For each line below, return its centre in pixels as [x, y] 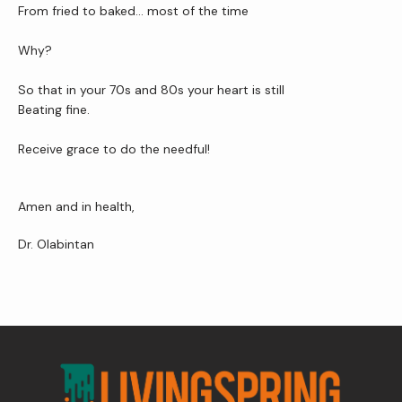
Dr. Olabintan [56, 244]
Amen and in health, [76, 206]
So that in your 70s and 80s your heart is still [151, 90]
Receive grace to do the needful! [114, 149]
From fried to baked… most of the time [133, 11]
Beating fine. [54, 109]
